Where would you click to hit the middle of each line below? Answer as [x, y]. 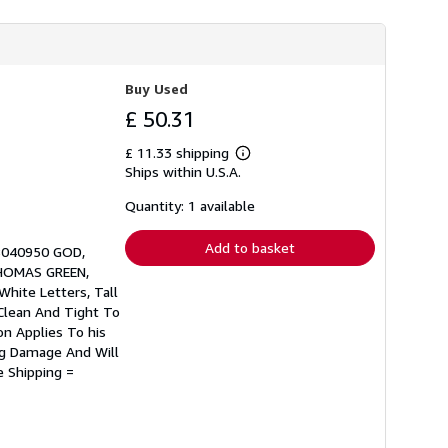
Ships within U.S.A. [183, 171]
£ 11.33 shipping [179, 152]
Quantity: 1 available [190, 205]
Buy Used [156, 88]
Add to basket [250, 247]
